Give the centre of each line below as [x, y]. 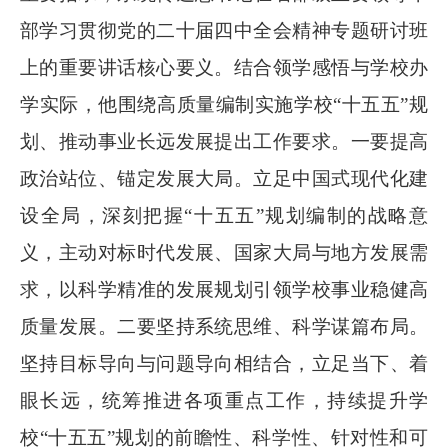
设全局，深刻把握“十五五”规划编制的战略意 [224, 215]
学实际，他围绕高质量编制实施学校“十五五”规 [224, 104]
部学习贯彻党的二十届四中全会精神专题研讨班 [224, 30]
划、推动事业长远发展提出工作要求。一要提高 [224, 141]
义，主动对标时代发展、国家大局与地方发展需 [224, 252]
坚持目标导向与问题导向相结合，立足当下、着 [224, 363]
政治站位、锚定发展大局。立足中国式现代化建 [224, 178]
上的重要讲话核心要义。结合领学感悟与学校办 [224, 67]
